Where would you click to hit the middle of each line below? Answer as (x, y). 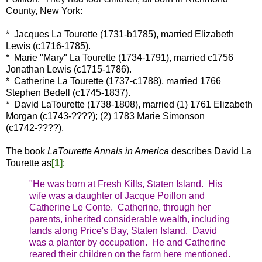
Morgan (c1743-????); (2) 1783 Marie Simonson (105, 116)
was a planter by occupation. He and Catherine (127, 243)
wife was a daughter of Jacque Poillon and (117, 196)
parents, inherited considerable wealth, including (130, 219)
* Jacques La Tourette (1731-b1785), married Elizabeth (120, 35)
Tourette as (29, 163)
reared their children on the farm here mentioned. (131, 254)
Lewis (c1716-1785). (48, 46)
